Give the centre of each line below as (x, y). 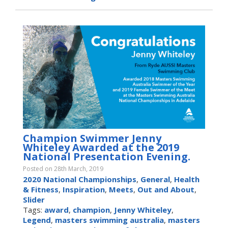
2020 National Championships (80, 179)
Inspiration (84, 189)
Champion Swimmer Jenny (92, 138)
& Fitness (41, 189)
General (155, 179)
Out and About (166, 189)
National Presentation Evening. (107, 156)
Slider (34, 199)
